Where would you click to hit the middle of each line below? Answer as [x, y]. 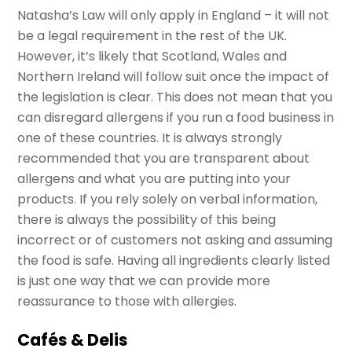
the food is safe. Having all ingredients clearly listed [174, 260]
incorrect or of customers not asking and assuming [175, 240]
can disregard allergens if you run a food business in [176, 117]
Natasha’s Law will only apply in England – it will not [174, 15]
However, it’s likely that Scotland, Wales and [152, 56]
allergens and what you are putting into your [154, 178]
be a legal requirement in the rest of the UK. [152, 35]
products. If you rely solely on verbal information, [168, 199]
